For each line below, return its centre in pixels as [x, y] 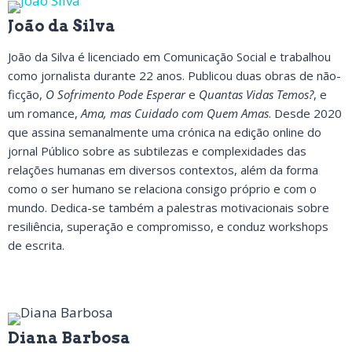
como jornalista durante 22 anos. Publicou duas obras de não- [174, 75]
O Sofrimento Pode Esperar [115, 94]
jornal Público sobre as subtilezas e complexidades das [157, 151]
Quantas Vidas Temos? [256, 94]
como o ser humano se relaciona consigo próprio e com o [162, 189]
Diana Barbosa [69, 338]
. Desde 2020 [305, 113]
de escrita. [36, 245]
